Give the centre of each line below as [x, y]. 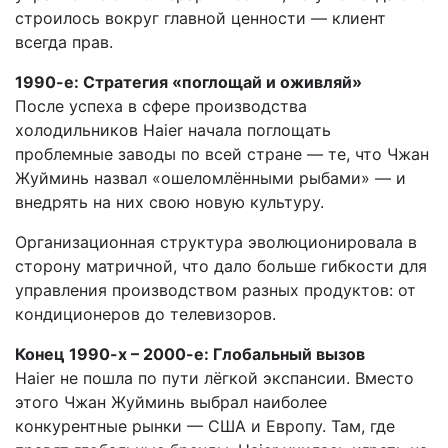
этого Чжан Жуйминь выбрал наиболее [171, 402]
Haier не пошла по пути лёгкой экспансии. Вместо [214, 378]
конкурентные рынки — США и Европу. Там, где [205, 426]
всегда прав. [64, 42]
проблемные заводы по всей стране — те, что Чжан [222, 154]
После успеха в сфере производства [161, 106]
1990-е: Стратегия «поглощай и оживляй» [188, 82]
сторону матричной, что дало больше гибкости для [221, 266]
